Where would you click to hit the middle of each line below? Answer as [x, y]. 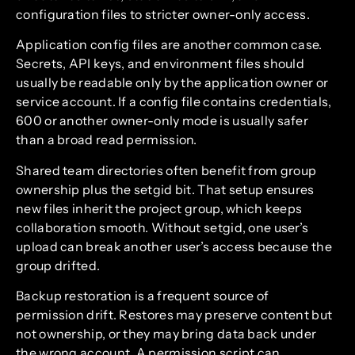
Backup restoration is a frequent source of [143, 296]
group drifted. [58, 265]
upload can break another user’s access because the [174, 246]
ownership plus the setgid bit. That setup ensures [165, 189]
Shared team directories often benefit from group [166, 170]
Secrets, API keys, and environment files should [160, 64]
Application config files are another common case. [169, 45]
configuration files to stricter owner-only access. [163, 15]
